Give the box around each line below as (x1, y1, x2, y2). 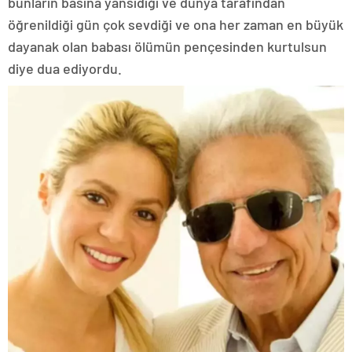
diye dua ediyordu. (8, 59, 122, 77)
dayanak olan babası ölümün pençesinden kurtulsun (8, 37, 327, 55)
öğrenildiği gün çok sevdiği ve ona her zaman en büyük (8, 15, 343, 33)
